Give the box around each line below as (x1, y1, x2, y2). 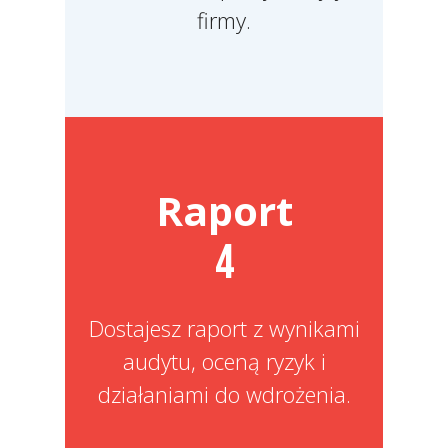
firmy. (197, 4, 251, 35)
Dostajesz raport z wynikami (88, 312, 360, 343)
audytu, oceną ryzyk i (122, 345, 326, 376)
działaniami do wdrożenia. (97, 378, 351, 409)
